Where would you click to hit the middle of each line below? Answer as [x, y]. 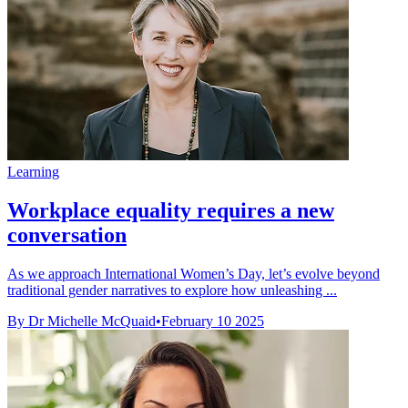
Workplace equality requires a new [171, 210]
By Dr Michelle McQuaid [82, 321]
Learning [33, 172]
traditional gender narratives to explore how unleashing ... [172, 290]
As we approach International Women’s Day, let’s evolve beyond [194, 273]
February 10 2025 [213, 321]
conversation [67, 235]
